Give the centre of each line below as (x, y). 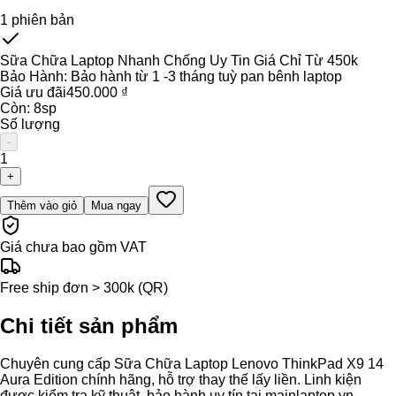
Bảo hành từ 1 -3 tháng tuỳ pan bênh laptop (206, 77)
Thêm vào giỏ (42, 206)
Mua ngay (116, 206)
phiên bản (41, 20)
